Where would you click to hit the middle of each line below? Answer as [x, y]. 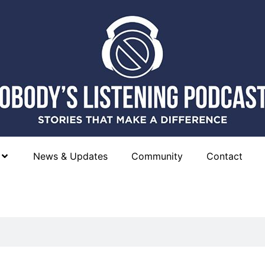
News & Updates [70, 156]
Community [157, 156]
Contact [224, 156]
